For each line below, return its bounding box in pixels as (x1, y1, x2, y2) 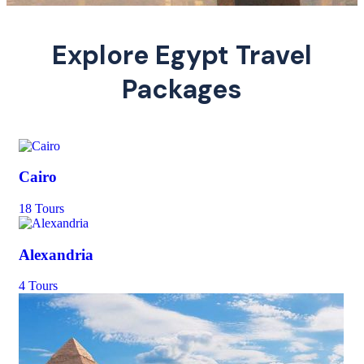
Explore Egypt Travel (52, 37, 312, 72)
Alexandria (19, 245, 93, 263)
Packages (122, 71, 242, 106)
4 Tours (19, 279, 58, 293)
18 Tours (19, 201, 64, 215)
